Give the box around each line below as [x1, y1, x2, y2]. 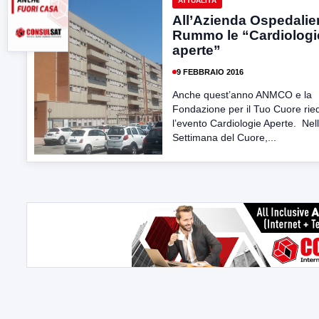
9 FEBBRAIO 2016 [177, 67, 244, 76]
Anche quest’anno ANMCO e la [172, 89, 312, 100]
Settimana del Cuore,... [172, 132, 276, 143]
